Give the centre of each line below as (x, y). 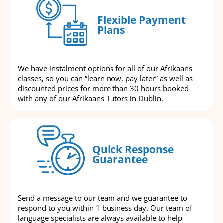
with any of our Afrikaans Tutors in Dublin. (91, 98)
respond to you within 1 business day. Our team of (105, 208)
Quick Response (133, 149)
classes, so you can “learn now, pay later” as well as (105, 78)
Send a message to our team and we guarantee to (103, 198)
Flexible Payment (141, 20)
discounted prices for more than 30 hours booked (103, 88)
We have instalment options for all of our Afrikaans (105, 68)
